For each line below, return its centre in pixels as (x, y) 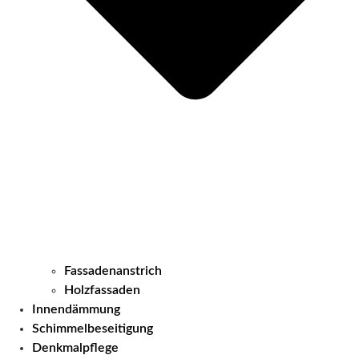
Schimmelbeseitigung (93, 328)
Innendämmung (76, 309)
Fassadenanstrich (113, 270)
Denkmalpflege (75, 347)
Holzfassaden (102, 290)
